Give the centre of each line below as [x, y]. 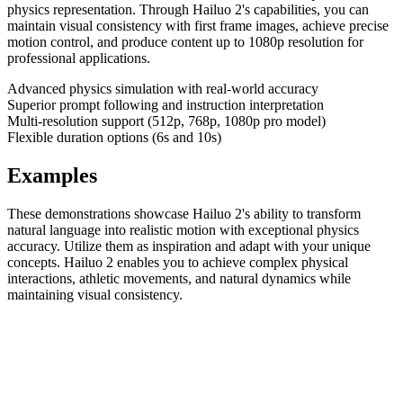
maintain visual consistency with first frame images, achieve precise [198, 25]
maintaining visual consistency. [95, 294]
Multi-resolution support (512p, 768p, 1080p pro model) [166, 121]
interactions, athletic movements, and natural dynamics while [179, 278]
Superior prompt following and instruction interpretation [166, 104]
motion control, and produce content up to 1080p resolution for [185, 41]
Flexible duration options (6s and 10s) [114, 137]
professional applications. [79, 58]
